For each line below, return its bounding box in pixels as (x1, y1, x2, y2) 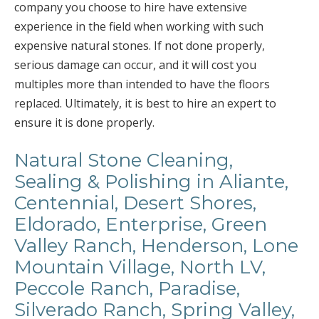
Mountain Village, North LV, (14, 256, 266, 278)
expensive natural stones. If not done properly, (14, 38, 265, 53)
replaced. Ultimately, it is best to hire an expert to (14, 95, 276, 111)
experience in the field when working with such (14, 19, 263, 34)
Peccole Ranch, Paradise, (14, 277, 240, 300)
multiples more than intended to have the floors (14, 76, 270, 92)
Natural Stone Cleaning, (14, 149, 233, 172)
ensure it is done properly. (14, 115, 155, 130)
